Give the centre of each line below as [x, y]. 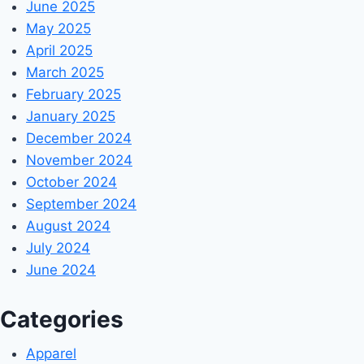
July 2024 [58, 248]
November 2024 [79, 160]
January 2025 [71, 117]
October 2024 [71, 182]
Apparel [51, 353]
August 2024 [68, 226]
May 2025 [58, 29]
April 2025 [59, 51]
